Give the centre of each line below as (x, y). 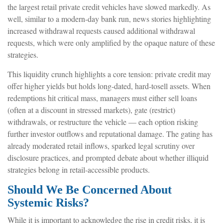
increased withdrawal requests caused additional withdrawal (101, 30)
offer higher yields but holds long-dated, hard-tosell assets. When (109, 86)
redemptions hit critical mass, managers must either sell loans (102, 98)
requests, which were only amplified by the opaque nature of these (111, 42)
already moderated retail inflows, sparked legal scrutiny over (101, 145)
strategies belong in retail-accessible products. (79, 169)
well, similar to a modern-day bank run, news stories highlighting (109, 18)
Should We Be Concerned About (90, 189)
